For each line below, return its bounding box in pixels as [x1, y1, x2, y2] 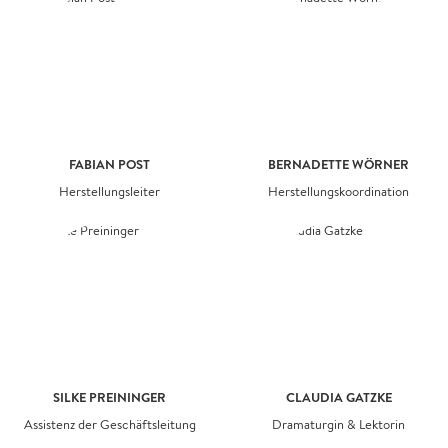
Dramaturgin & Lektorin [272, 416, 405, 433]
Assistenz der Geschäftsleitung [23, 416, 196, 433]
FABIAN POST [69, 155, 150, 173]
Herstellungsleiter [59, 183, 160, 200]
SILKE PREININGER [53, 388, 166, 406]
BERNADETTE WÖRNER [268, 155, 409, 173]
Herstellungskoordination [268, 183, 409, 200]
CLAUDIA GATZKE [285, 388, 392, 406]
